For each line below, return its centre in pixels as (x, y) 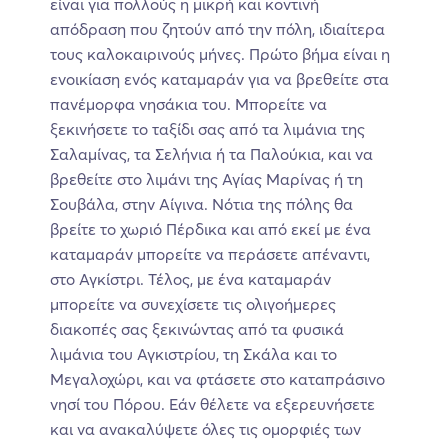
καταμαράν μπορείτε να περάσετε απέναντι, (210, 253)
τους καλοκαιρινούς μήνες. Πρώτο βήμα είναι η (220, 53)
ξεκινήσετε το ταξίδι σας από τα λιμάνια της (207, 128)
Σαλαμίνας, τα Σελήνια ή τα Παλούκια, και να (211, 153)
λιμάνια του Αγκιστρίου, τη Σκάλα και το (193, 353)
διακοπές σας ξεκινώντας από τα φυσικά (197, 328)
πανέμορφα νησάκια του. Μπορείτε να (188, 103)
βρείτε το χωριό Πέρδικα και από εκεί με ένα (210, 228)
